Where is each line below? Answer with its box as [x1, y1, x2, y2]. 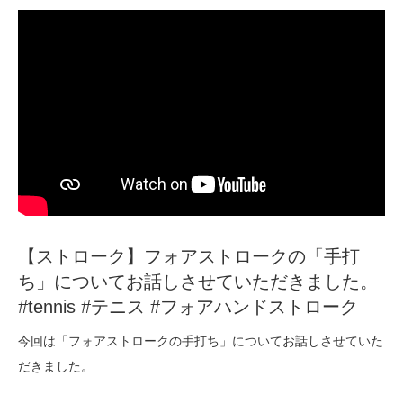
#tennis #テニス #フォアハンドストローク [18, 297, 358, 318]
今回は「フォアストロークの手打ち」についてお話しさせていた [18, 334, 383, 349]
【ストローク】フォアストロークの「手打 [18, 246, 360, 267]
